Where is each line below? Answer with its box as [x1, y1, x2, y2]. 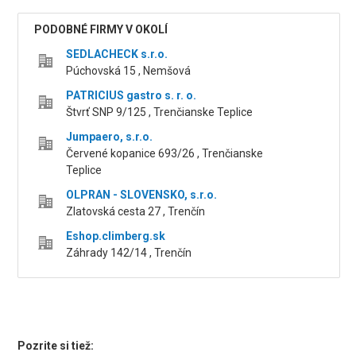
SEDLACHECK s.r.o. [66, 48, 168, 61]
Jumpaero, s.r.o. [66, 130, 153, 144]
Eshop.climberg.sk [66, 230, 166, 243]
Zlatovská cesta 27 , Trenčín [66, 205, 206, 219]
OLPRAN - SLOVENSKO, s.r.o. [66, 188, 218, 202]
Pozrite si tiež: [17, 339, 95, 353]
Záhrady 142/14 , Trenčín [66, 246, 192, 260]
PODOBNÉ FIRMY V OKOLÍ [34, 23, 168, 37]
